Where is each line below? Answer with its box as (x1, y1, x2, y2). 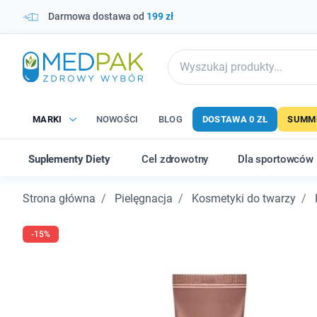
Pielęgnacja (115, 192, 173, 205)
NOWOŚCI (96, 114, 139, 125)
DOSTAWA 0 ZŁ (202, 114, 268, 125)
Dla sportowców (238, 153, 313, 166)
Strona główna (23, 192, 96, 205)
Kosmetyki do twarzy (192, 192, 296, 205)
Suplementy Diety (28, 153, 110, 166)
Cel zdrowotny (142, 153, 209, 166)
